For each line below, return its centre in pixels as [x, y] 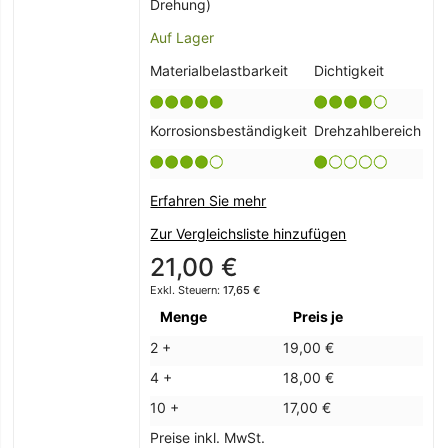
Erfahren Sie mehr [208, 201]
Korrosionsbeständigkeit [229, 131]
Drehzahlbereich [368, 131]
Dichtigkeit [349, 71]
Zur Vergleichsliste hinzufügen [248, 234]
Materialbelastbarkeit [219, 71]
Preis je [318, 317]
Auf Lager [182, 38]
